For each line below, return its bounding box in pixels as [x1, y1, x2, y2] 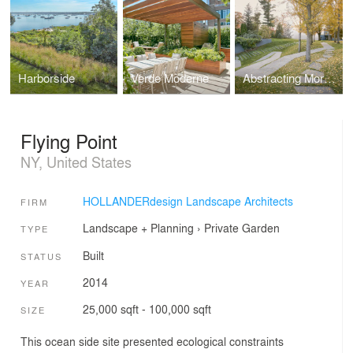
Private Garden [203, 220, 280, 236]
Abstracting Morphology [324, 69, 336, 87]
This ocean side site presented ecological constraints [20, 333, 284, 349]
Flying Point [20, 126, 117, 154]
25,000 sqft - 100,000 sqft [82, 301, 211, 318]
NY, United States [20, 150, 132, 172]
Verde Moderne [130, 69, 209, 87]
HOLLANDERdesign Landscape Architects [82, 193, 293, 210]
